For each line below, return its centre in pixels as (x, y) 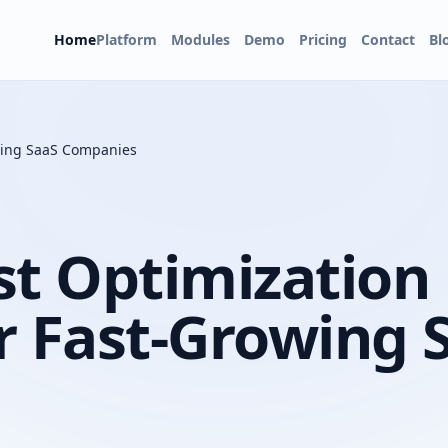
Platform (126, 39)
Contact (388, 39)
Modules (200, 39)
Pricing (323, 39)
